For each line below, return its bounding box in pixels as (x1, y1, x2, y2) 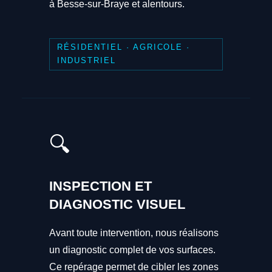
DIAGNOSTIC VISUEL (49, 196, 185, 212)
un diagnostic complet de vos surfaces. (49, 244, 216, 255)
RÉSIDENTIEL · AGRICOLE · (57, 42, 191, 52)
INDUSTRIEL (57, 56, 116, 66)
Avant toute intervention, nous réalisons (49, 227, 219, 238)
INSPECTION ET (49, 178, 152, 194)
